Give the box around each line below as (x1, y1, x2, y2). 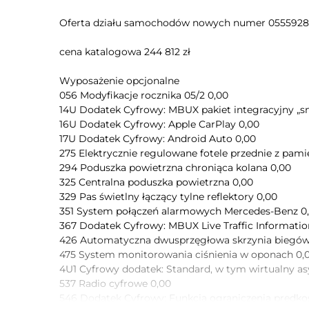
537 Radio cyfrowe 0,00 (59, 277, 171, 290)
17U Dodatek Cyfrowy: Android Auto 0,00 (59, 132, 256, 145)
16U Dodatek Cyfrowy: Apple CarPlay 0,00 (59, 118, 259, 130)
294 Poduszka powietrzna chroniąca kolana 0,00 (59, 161, 291, 174)
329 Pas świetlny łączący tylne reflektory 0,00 (59, 190, 277, 203)
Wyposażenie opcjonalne (59, 74, 179, 87)
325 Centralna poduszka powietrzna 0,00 (59, 176, 253, 188)
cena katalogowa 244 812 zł (59, 46, 190, 58)
